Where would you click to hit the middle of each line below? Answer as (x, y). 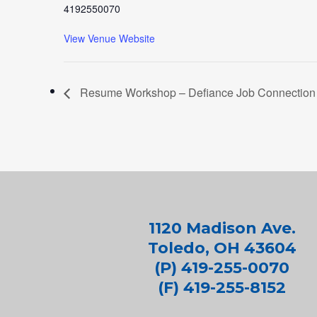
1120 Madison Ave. (222, 228)
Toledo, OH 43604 (222, 248)
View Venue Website (109, 38)
